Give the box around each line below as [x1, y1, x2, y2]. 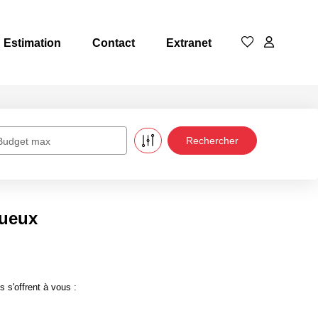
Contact [92, 36, 135, 49]
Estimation [4, 36, 61, 49]
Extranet [166, 36, 212, 49]
